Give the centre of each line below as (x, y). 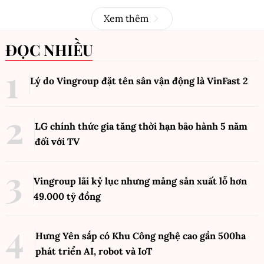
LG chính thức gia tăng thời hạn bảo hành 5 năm (141, 126)
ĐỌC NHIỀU (55, 49)
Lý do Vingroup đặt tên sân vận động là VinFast (136, 80)
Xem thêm (126, 18)
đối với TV (57, 141)
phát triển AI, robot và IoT (94, 251)
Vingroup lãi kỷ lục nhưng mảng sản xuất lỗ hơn (140, 181)
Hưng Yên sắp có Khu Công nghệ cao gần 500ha (141, 235)
